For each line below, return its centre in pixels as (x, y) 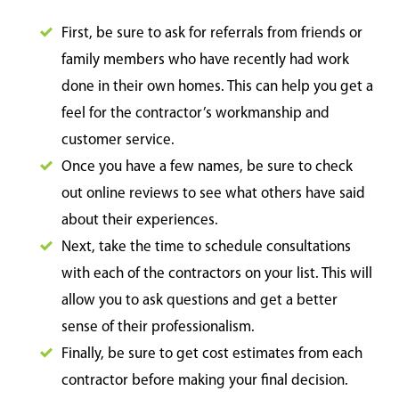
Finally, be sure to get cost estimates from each (212, 354)
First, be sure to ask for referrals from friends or (212, 34)
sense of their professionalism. (158, 328)
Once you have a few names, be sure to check (207, 167)
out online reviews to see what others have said (213, 194)
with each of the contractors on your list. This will (217, 274)
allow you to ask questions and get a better (199, 301)
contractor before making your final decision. (205, 381)
